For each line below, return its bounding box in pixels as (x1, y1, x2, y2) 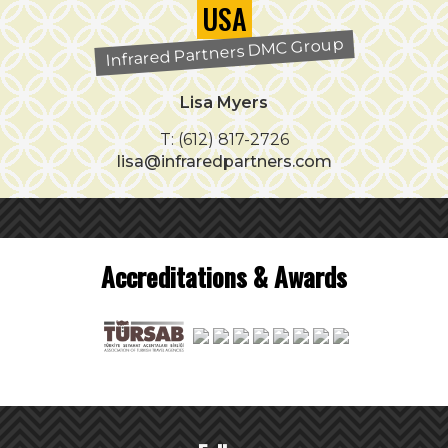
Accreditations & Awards (101, 257, 347, 297)
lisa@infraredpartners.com (116, 152, 332, 172)
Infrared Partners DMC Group (104, 35, 344, 71)
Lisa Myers (180, 93, 268, 113)
